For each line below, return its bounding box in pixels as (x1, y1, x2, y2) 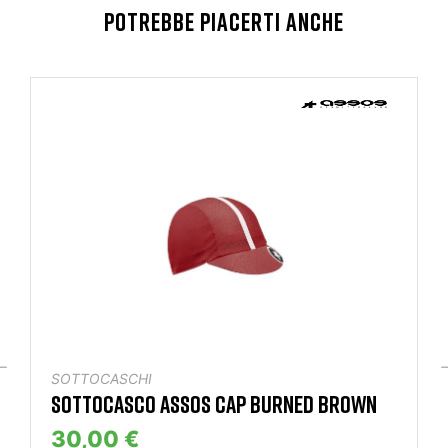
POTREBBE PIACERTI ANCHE (104, 7, 344, 38)
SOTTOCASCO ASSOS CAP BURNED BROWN (51, 388, 377, 418)
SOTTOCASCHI (51, 369, 152, 387)
